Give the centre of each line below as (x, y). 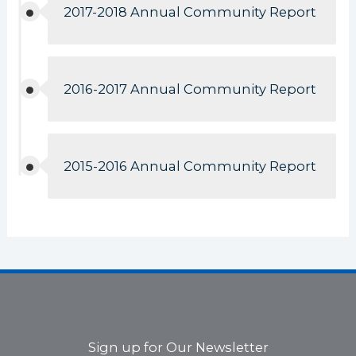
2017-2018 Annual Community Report (190, 12)
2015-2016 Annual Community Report (190, 166)
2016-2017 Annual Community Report (190, 89)
